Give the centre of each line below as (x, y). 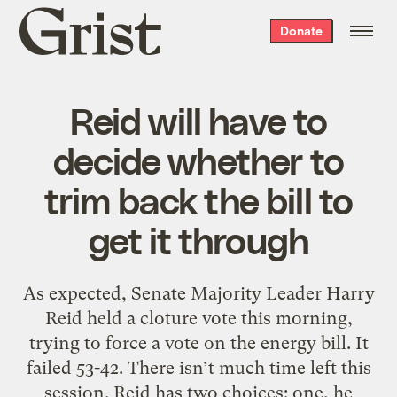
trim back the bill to (198, 199)
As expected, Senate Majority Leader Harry (198, 293)
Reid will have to (198, 119)
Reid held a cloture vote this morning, (198, 318)
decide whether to (198, 159)
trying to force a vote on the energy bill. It (198, 343)
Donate (301, 31)
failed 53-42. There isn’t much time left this (198, 367)
